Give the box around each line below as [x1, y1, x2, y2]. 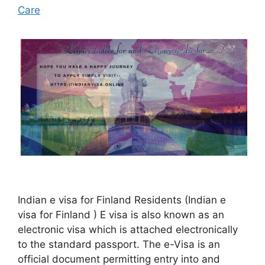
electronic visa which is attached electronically [18, 223, 238, 235]
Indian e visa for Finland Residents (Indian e [18, 193, 226, 206]
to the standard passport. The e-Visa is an [18, 238, 220, 250]
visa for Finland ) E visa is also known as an [18, 208, 224, 221]
